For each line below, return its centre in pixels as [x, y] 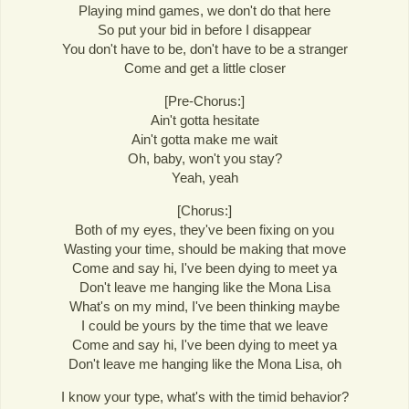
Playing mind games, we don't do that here [204, 10]
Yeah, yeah [204, 178]
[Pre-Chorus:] [204, 101]
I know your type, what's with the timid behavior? [204, 397]
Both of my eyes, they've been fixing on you [204, 230]
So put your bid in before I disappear [204, 30]
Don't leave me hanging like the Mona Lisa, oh [204, 364]
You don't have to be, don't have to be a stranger [204, 49]
